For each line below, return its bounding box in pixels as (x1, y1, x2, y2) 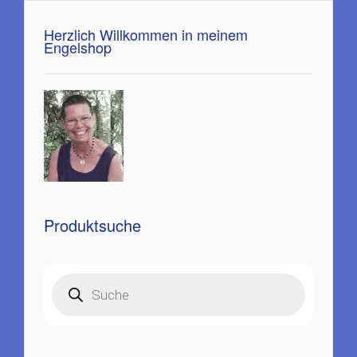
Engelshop (44, 36, 112, 57)
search (51, 280, 85, 297)
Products (51, 269, 96, 286)
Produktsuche (44, 213, 141, 237)
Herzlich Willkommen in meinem (44, 23, 248, 45)
